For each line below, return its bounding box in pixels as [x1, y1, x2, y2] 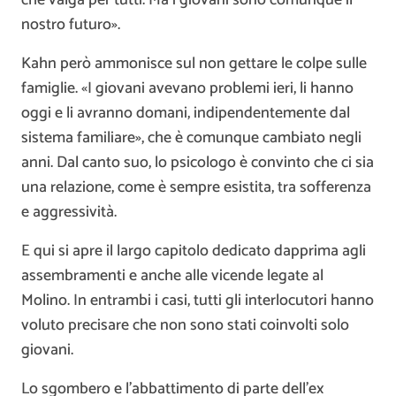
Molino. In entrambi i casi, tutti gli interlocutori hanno [21, 286, 374, 314]
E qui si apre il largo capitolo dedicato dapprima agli [21, 237, 366, 264]
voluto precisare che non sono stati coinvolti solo [21, 311, 349, 339]
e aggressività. [21, 198, 117, 225]
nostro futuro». [21, 11, 120, 38]
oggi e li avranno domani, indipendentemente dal [21, 99, 350, 126]
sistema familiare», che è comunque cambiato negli [21, 124, 362, 151]
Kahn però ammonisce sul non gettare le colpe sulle [21, 49, 367, 77]
